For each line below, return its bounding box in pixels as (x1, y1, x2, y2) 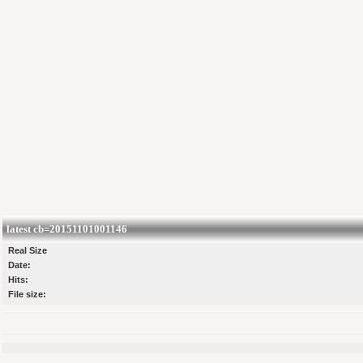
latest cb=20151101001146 (6, 222, 127, 235)
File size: (8, 288, 46, 299)
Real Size (8, 245, 47, 255)
